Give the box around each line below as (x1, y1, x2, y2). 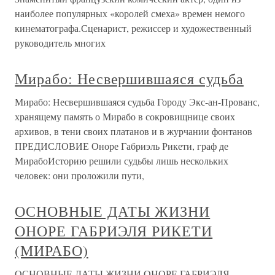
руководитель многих (15, 36, 106, 50)
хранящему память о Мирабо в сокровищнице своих (15, 110, 235, 123)
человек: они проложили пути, (15, 169, 144, 182)
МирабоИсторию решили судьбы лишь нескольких (15, 154, 228, 168)
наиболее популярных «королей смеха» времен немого (15, 7, 245, 20)
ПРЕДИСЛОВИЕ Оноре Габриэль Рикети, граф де (15, 139, 228, 153)
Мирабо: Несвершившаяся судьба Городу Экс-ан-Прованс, (15, 95, 260, 109)
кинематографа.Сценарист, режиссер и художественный (15, 21, 252, 35)
